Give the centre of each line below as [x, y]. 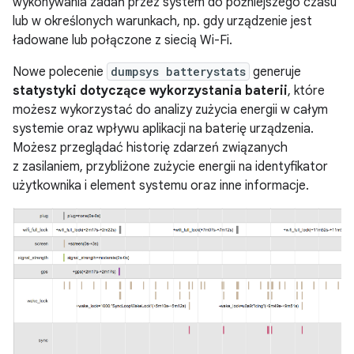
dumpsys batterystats [178, 72]
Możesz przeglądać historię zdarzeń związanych [150, 148]
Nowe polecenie [60, 72]
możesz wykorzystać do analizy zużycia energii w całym [170, 110]
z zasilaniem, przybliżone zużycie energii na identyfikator [170, 167]
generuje [275, 72]
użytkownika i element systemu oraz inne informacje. [161, 186]
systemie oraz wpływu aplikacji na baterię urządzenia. [163, 129]
